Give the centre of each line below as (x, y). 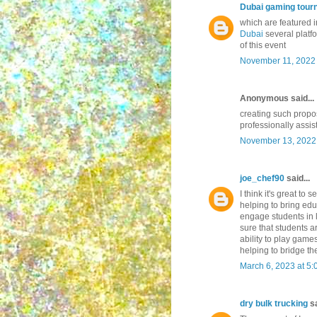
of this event (263, 46)
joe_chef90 (262, 179)
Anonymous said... (277, 99)
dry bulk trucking (274, 304)
